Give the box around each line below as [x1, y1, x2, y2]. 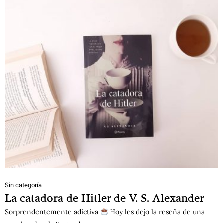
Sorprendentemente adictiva [5, 207, 100, 217]
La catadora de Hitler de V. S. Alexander [5, 191, 204, 205]
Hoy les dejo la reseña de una [108, 207, 205, 217]
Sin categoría [5, 181, 42, 189]
